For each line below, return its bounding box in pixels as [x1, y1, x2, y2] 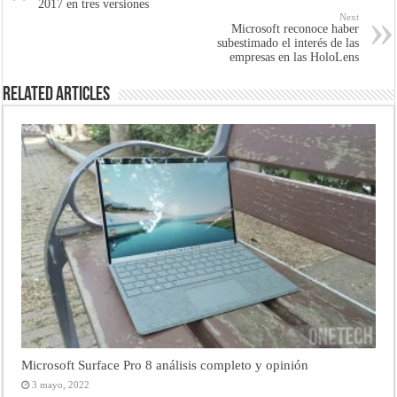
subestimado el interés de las [216, 35, 359, 50]
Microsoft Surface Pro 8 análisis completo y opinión [21, 356, 309, 372]
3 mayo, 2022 [32, 378, 90, 390]
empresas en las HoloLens [229, 50, 359, 64]
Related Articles [3, 84, 111, 105]
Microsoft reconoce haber [230, 21, 359, 35]
